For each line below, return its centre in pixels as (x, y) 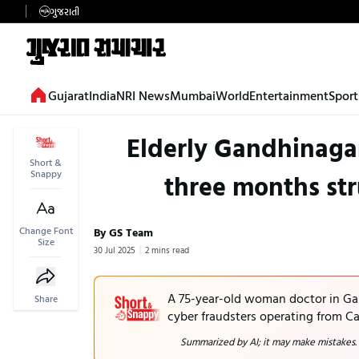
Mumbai (193, 95)
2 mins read (167, 250)
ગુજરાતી (65, 11)
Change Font (46, 230)
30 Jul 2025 (115, 250)
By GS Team (123, 232)
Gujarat (69, 95)
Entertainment (289, 95)
